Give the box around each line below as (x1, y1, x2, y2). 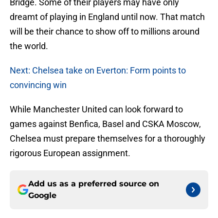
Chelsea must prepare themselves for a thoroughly (10, 133, 205, 144)
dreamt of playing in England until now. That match (10, 12, 205, 22)
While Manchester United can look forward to (10, 104, 183, 115)
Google (28, 191, 56, 200)
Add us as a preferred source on (28, 179, 159, 189)
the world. (10, 41, 48, 52)
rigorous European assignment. (10, 148, 130, 159)
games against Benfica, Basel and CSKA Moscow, (10, 119, 201, 129)
